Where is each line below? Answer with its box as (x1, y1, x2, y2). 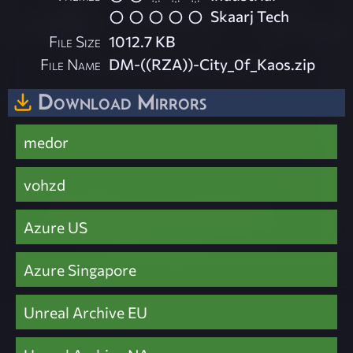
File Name (40, 54, 102, 73)
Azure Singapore (24, 259, 136, 279)
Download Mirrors (38, 88, 206, 114)
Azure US (24, 217, 87, 236)
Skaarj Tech (210, 6, 290, 25)
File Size (49, 31, 102, 50)
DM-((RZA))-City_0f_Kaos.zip (109, 54, 316, 73)
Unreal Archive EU (24, 302, 147, 321)
